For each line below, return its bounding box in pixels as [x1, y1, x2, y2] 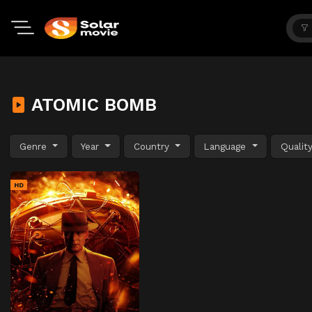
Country [133, 140, 173, 152]
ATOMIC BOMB [26, 94, 157, 115]
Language [203, 140, 250, 152]
